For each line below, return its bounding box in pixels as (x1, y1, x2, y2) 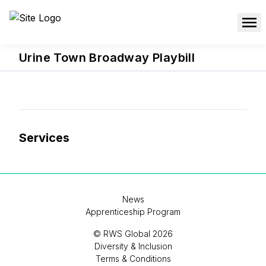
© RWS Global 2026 (93, 229, 173, 239)
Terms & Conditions (95, 254, 171, 264)
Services (19, 131, 69, 145)
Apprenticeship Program (85, 207, 180, 217)
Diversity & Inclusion (94, 241, 172, 251)
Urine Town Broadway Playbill (19, 50, 195, 65)
